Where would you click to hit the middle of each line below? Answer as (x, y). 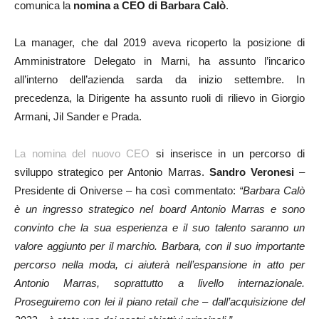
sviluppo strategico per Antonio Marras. (112, 172)
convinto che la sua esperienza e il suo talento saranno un (159, 228)
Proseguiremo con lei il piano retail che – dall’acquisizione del (159, 302)
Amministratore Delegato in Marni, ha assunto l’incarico (159, 61)
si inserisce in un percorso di (228, 154)
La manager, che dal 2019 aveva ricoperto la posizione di (159, 43)
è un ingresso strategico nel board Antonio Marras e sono (159, 209)
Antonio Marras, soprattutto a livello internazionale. (159, 283)
